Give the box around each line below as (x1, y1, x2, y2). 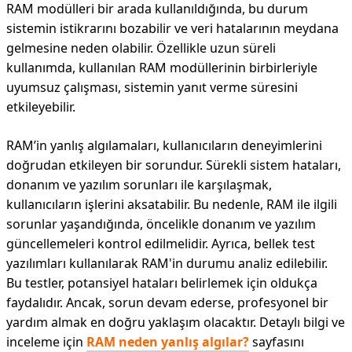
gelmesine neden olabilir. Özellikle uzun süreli (6, 39, 276, 57)
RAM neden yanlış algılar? (86, 333, 249, 350)
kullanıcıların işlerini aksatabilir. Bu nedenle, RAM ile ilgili (6, 196, 337, 213)
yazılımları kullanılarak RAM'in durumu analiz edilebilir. (6, 255, 328, 272)
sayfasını (249, 333, 304, 350)
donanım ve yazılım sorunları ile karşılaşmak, (6, 176, 272, 193)
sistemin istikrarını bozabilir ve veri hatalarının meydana (6, 20, 339, 37)
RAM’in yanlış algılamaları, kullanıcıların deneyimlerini (6, 137, 322, 154)
